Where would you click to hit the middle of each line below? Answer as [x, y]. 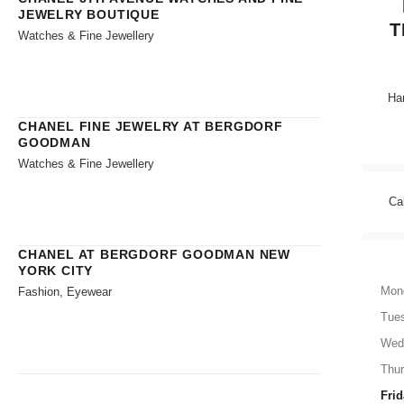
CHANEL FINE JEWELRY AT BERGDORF [151, 126]
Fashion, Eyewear [65, 291]
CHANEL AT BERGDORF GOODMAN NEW [154, 254]
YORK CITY [56, 270]
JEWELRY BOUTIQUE [89, 14]
